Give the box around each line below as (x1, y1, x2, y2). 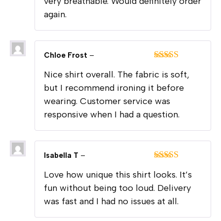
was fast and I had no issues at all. (44, 195, 179, 207)
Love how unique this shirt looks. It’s (44, 169, 192, 180)
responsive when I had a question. (44, 109, 180, 120)
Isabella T (44, 150, 80, 160)
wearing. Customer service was (44, 95, 170, 107)
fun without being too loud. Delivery (44, 182, 191, 193)
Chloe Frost (44, 50, 89, 60)
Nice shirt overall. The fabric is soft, (44, 69, 189, 80)
